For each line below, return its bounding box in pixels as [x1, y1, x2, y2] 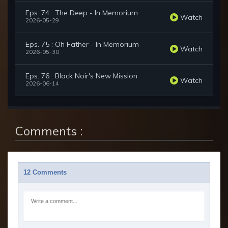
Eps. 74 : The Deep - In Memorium [25, 8, 138, 18]
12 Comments [23, 169, 67, 177]
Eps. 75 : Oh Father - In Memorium [25, 40, 139, 49]
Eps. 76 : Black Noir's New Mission [25, 71, 137, 81]
